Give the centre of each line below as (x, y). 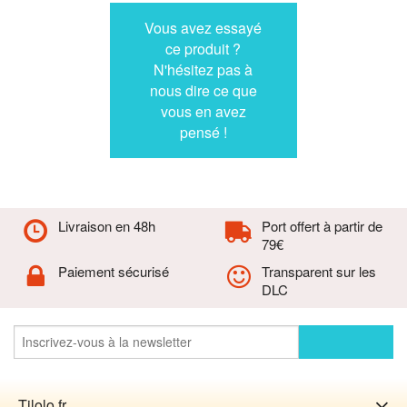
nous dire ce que (203, 90)
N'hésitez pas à (203, 69)
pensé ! (203, 132)
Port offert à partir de (322, 225)
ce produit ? (203, 48)
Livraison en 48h (106, 225)
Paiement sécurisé (113, 271)
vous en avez (203, 111)
